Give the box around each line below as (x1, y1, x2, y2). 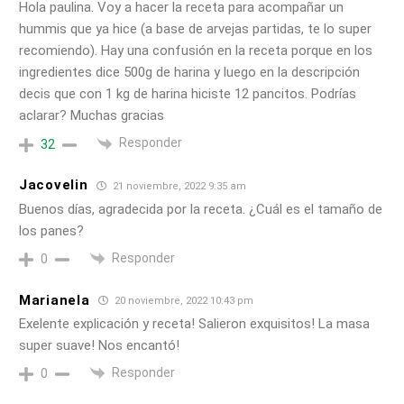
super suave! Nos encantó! (19, 337, 179, 353)
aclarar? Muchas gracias (19, 107, 164, 124)
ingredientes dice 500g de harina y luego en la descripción (19, 64, 360, 81)
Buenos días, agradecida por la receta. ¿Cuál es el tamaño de (19, 200, 382, 217)
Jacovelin (19, 177, 88, 194)
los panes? (19, 222, 84, 239)
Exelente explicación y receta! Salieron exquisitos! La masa (19, 316, 370, 332)
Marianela (19, 291, 90, 308)
